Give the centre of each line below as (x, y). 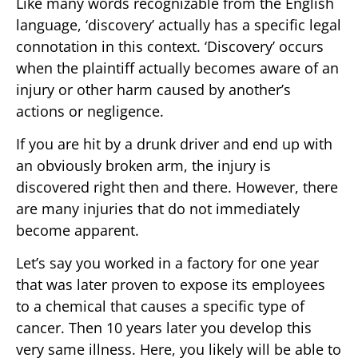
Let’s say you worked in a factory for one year (167, 263)
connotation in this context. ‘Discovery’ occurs (170, 46)
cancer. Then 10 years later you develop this (164, 328)
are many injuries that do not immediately (158, 209)
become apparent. (78, 230)
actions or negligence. (90, 111)
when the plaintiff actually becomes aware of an (177, 68)
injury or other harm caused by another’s (153, 89)
